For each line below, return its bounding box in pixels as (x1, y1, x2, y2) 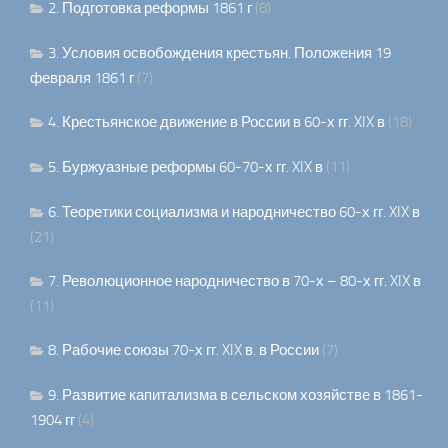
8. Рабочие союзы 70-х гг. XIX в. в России (48, 341, 319, 360)
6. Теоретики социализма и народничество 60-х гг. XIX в (48, 203, 420, 222)
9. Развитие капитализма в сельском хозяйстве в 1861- (48, 386, 423, 405)
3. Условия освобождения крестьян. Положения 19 (48, 44, 391, 63)
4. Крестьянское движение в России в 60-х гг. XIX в (48, 113, 385, 132)
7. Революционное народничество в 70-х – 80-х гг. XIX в (48, 272, 421, 291)
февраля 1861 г (30, 69, 134, 88)
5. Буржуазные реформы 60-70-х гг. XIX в (48, 158, 323, 177)
